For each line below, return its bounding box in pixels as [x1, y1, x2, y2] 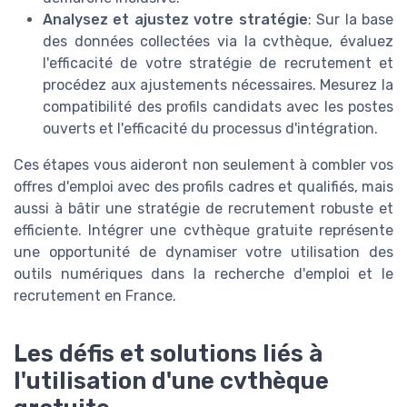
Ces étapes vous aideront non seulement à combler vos [14, 156, 393, 174]
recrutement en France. [14, 287, 176, 305]
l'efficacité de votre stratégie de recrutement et [43, 55, 393, 73]
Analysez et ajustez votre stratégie [43, 11, 308, 29]
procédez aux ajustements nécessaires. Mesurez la [43, 76, 393, 94]
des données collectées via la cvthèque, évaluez [43, 33, 393, 51]
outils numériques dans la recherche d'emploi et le [14, 265, 393, 283]
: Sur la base [307, 11, 394, 29]
